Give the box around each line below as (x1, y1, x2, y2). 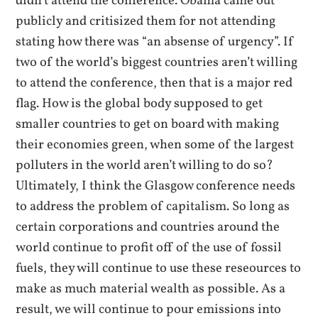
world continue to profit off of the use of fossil (16, 238, 283, 257)
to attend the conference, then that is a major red (16, 74, 293, 92)
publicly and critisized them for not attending (16, 12, 276, 31)
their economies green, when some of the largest (16, 136, 295, 154)
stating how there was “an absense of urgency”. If (16, 33, 295, 51)
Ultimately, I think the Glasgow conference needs (16, 177, 296, 195)
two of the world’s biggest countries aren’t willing (16, 53, 298, 72)
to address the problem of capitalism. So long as (16, 197, 290, 216)
